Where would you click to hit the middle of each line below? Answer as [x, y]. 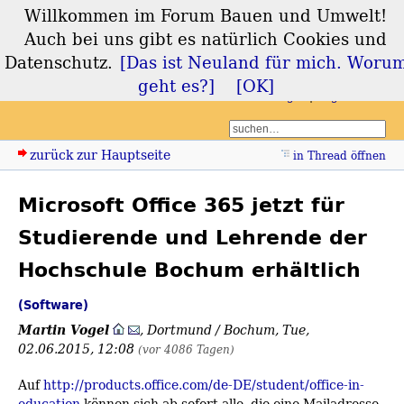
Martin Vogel [64, 330]
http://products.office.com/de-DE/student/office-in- [204, 385]
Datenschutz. [58, 62]
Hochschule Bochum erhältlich [189, 270]
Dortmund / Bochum [211, 330]
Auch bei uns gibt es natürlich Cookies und [206, 39]
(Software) [53, 305]
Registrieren [351, 96]
